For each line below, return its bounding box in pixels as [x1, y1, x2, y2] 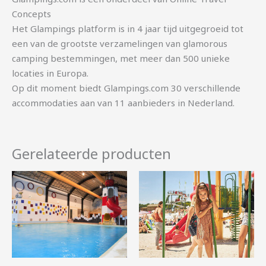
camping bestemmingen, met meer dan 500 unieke [12, 52, 230, 65]
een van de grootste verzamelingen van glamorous [12, 37, 227, 50]
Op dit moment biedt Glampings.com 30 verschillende [12, 82, 240, 94]
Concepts [12, 8, 51, 20]
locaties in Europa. [12, 67, 88, 80]
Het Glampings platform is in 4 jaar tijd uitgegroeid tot [12, 23, 243, 35]
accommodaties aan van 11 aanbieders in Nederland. [12, 97, 235, 109]
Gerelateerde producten [12, 144, 171, 164]
